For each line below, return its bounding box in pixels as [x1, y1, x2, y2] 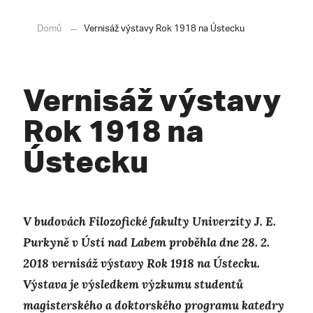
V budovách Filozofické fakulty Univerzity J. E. [23, 214, 276, 230]
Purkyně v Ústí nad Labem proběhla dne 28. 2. [23, 235, 270, 251]
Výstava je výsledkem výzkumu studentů [23, 277, 243, 293]
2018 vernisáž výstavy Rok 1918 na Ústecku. [23, 256, 260, 272]
